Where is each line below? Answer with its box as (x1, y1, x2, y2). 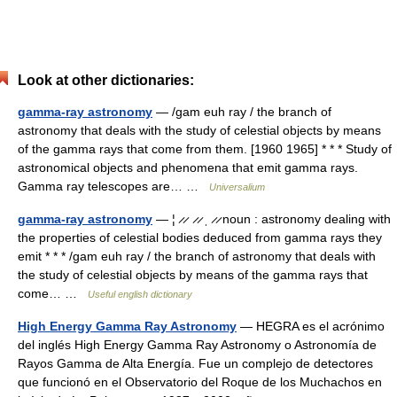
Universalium (209, 182, 265, 192)
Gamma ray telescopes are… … (18, 179, 209, 193)
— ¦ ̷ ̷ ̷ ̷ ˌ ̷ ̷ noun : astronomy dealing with (152, 212, 391, 226)
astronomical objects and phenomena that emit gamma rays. (18, 160, 358, 175)
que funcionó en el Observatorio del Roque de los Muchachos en (18, 375, 382, 389)
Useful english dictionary (88, 289, 192, 300)
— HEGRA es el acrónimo (237, 319, 385, 333)
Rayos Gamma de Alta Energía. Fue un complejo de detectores (18, 356, 373, 370)
